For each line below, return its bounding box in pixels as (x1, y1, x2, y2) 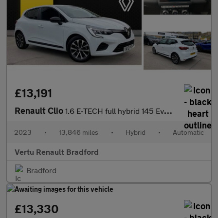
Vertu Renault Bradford (15, 147, 99, 157)
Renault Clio (15, 105, 65, 116)
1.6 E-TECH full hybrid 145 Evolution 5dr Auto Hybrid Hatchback (65, 106, 164, 116)
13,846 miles (59, 128, 98, 137)
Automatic (173, 128, 204, 137)
